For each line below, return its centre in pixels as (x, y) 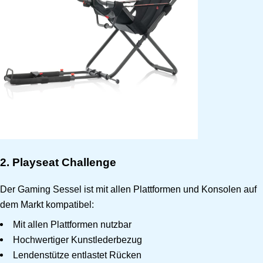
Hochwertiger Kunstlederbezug (78, 239)
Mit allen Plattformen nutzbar (73, 224)
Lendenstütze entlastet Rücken (77, 254)
